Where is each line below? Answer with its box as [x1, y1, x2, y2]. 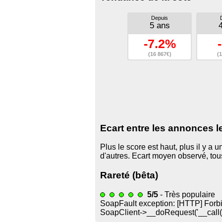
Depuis [151, 14, 168, 21]
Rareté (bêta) [100, 169, 158, 180]
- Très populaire [158, 190, 215, 199]
